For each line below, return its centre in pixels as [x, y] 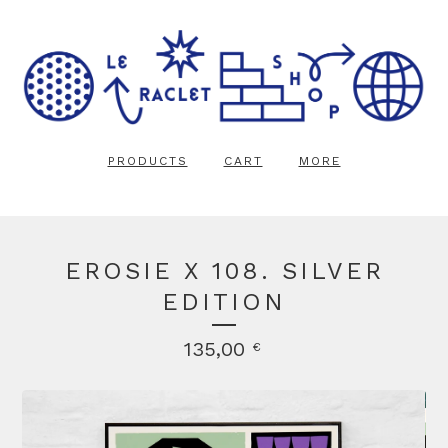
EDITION [224, 302]
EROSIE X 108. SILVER [224, 271]
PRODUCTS [147, 161]
